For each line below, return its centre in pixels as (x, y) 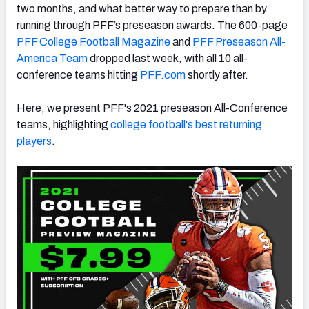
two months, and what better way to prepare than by (142, 8)
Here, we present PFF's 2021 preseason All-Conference (152, 108)
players (34, 141)
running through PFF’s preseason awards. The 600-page (152, 25)
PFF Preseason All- (239, 41)
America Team (52, 58)
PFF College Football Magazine (93, 41)
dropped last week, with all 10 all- (168, 58)
